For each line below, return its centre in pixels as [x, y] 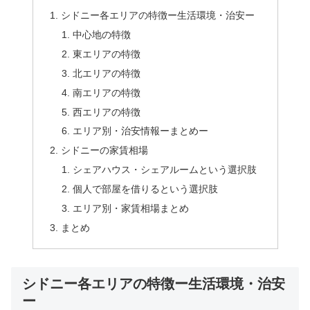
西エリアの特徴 [107, 112]
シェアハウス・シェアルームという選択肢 [165, 170]
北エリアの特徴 [107, 73]
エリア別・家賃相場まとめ [131, 208]
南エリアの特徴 [107, 92]
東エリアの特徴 [107, 54]
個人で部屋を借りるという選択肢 [146, 189]
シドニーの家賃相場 [104, 151]
